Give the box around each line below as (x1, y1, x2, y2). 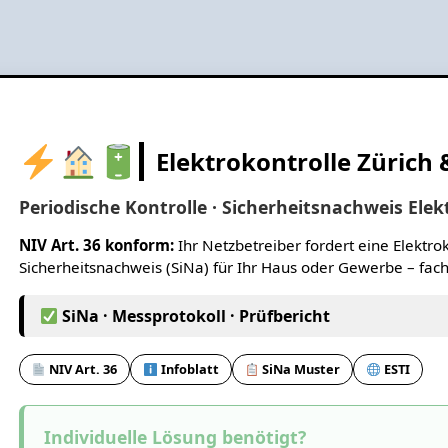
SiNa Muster (259, 360, 341, 379)
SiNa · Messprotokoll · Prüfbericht (57, 305, 330, 328)
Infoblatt (157, 360, 219, 379)
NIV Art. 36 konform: (18, 235, 174, 256)
